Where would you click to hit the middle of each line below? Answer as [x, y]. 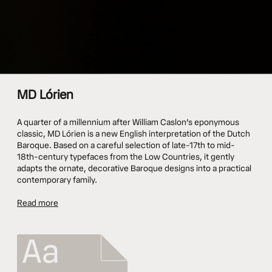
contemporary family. [57, 180]
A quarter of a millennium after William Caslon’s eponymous [128, 122]
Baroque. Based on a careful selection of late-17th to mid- [126, 145]
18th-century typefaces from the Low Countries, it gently [126, 157]
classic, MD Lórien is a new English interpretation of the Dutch [134, 134]
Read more [38, 203]
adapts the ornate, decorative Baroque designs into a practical [134, 168]
